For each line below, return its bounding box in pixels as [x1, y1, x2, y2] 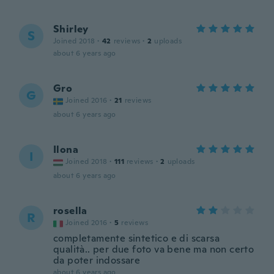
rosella [53, 204, 87, 217]
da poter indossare [53, 254, 141, 267]
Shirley [53, 23, 89, 35]
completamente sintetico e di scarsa [53, 232, 220, 245]
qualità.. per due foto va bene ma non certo [53, 243, 254, 256]
